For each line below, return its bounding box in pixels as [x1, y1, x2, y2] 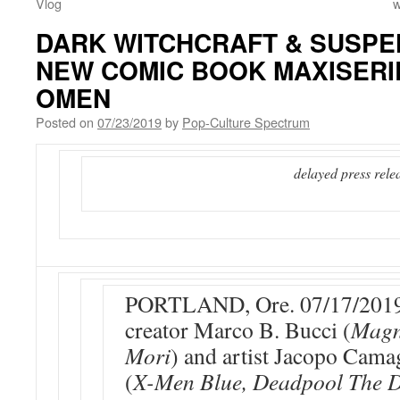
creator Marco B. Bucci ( [125, 314, 351, 345]
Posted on [36, 112, 94, 131]
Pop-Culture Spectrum [182, 112, 310, 131]
